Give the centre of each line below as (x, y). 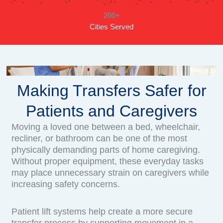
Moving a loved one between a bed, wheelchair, (106, 127)
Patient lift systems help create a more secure (102, 211)
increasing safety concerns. (66, 184)
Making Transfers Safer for (111, 91)
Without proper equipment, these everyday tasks (108, 162)
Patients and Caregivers (111, 111)
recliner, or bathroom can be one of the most (100, 139)
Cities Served (111, 27)
